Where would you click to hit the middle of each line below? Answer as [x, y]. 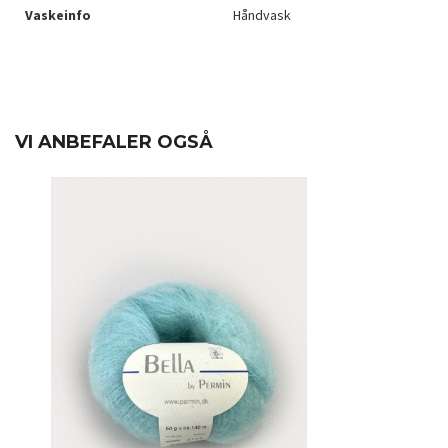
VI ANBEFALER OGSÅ [114, 142]
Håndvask [262, 15]
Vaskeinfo [58, 15]
